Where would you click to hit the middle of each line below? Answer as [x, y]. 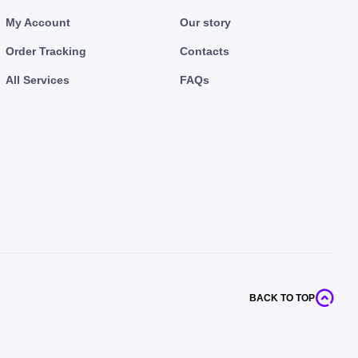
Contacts [205, 51]
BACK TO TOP [282, 298]
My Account [38, 22]
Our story [206, 22]
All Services [38, 80]
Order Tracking [46, 51]
